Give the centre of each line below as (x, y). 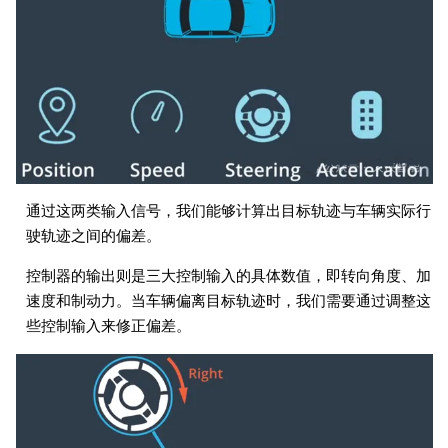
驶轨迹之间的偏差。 (93, 236)
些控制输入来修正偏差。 (108, 326)
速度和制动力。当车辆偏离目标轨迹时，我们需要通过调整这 (228, 301)
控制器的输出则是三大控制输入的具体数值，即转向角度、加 (228, 276)
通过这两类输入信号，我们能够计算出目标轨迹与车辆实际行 (228, 211)
